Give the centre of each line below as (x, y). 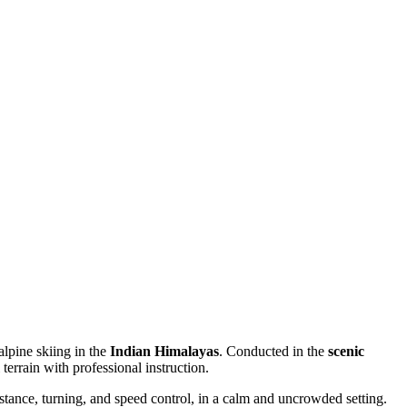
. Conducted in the (273, 351)
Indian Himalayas (164, 351)
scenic (346, 351)
